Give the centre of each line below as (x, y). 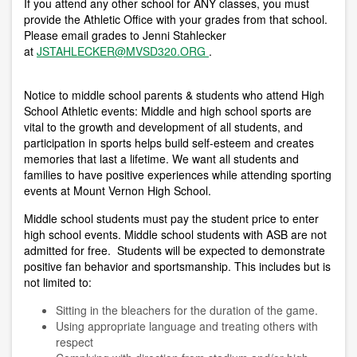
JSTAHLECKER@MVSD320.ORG (121, 51)
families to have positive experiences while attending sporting (178, 175)
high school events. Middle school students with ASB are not (175, 235)
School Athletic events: (81, 111)
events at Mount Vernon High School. (118, 191)
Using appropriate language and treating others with (187, 326)
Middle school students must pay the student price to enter (171, 219)
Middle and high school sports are (225, 111)
